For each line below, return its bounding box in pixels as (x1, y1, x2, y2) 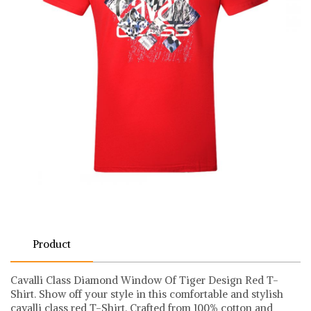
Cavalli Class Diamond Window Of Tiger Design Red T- (10, 273, 278, 287)
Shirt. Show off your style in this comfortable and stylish (10, 287, 283, 301)
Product (33, 237, 71, 251)
